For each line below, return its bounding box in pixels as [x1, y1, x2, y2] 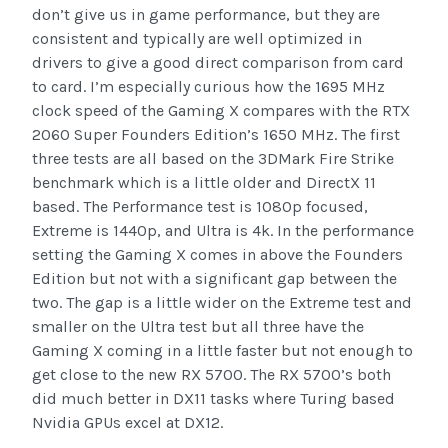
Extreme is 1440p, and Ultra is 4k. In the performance [32, 220, 414, 240]
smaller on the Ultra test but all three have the [32, 316, 364, 336]
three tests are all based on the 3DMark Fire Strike [32, 148, 394, 168]
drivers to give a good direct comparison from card [32, 52, 404, 72]
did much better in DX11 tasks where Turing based [32, 388, 395, 408]
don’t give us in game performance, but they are [32, 4, 380, 24]
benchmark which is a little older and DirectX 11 [32, 172, 376, 192]
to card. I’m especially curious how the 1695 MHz [32, 76, 385, 96]
